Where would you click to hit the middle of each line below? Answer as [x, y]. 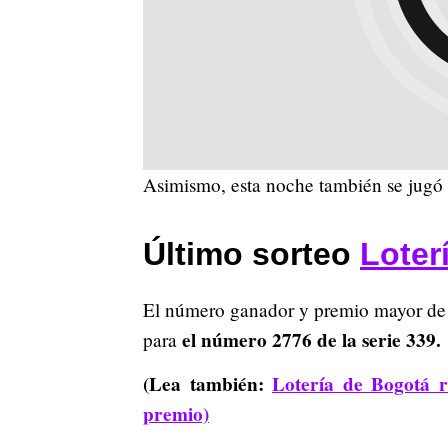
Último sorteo [251, 253]
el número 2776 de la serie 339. [311, 339]
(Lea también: [208, 383]
